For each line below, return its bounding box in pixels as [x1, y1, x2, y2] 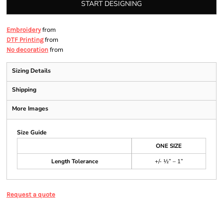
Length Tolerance [51, 157, 98, 165]
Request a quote [6, 191, 55, 198]
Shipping [12, 86, 36, 94]
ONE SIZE [156, 142, 182, 150]
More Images [12, 105, 48, 112]
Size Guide [17, 128, 47, 136]
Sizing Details [12, 67, 51, 75]
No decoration [6, 46, 48, 53]
